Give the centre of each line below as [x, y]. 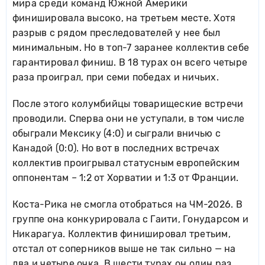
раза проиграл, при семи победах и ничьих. [116, 77]
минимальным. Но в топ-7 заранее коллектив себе [131, 48]
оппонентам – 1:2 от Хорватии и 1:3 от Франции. [126, 178]
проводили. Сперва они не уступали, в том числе [129, 119]
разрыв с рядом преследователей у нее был [117, 33]
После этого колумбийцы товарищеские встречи [128, 104]
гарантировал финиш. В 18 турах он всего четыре [130, 62]
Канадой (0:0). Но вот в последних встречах [116, 148]
